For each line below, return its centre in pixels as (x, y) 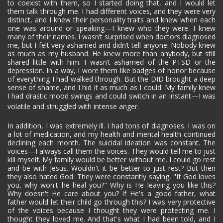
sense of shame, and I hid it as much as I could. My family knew (111, 87)
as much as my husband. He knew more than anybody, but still (111, 53)
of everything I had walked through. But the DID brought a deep (111, 79)
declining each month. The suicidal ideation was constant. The (111, 142)
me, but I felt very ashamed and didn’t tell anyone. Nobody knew (111, 45)
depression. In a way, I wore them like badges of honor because (111, 70)
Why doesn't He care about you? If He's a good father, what (111, 193)
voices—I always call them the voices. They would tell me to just (111, 151)
